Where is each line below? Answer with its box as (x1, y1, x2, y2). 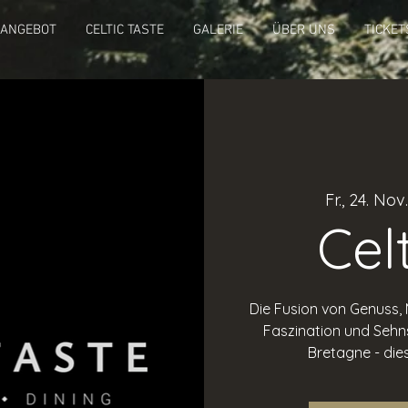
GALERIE (193, 22, 243, 38)
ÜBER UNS (272, 22, 335, 38)
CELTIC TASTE (86, 22, 164, 38)
